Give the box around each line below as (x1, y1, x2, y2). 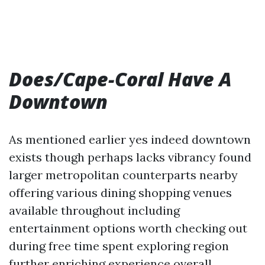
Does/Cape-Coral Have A (9, 66, 232, 92)
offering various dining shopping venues (9, 185, 232, 200)
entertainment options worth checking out (9, 221, 247, 235)
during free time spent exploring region (9, 238, 229, 253)
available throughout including (9, 203, 180, 218)
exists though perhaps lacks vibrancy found (9, 150, 251, 164)
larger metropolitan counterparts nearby (9, 167, 238, 182)
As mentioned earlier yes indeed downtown (9, 132, 251, 147)
